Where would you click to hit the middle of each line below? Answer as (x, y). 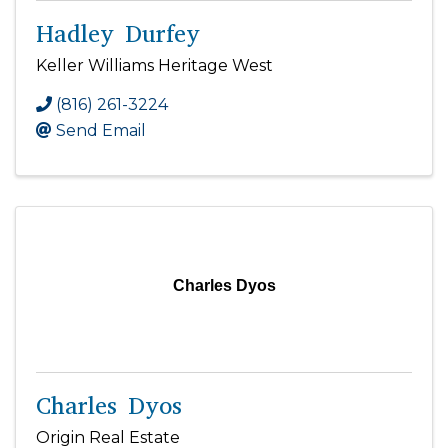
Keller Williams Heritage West (154, 65)
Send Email (101, 130)
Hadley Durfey (118, 33)
